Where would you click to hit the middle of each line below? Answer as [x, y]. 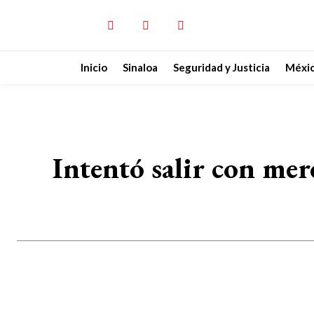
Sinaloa [140, 67]
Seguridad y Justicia [221, 67]
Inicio [94, 67]
